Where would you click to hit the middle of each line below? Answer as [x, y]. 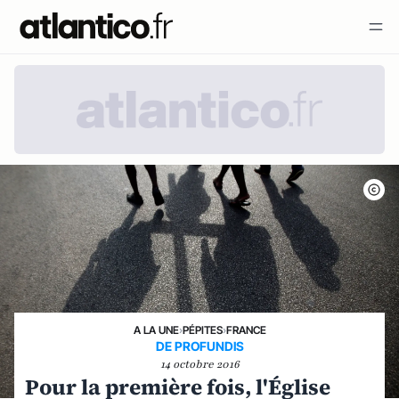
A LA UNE [156, 330]
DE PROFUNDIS [199, 346]
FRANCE [246, 330]
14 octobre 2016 [199, 364]
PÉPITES [202, 330]
